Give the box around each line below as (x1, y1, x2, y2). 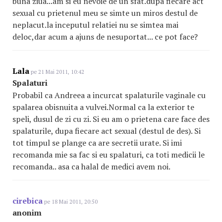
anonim (12, 207, 42, 219)
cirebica (12, 195, 43, 207)
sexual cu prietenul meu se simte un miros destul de (12, 7, 198, 19)
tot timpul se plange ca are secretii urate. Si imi (12, 137, 182, 149)
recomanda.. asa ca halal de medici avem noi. (12, 161, 170, 172)
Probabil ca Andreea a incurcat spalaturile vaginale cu (12, 90, 206, 101)
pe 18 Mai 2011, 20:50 (43, 198, 98, 206)
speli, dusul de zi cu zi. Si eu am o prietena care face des (12, 113, 210, 125)
